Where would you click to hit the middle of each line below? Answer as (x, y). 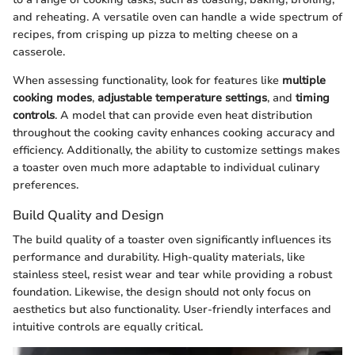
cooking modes (52, 98)
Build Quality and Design (88, 216)
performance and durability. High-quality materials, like (159, 258)
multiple (304, 81)
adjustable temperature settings (182, 98)
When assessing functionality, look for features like (147, 81)
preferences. (46, 185)
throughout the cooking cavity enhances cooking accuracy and (174, 133)
